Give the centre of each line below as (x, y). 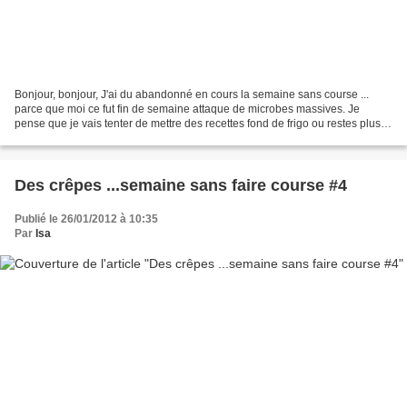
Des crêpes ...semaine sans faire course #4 (181, 186)
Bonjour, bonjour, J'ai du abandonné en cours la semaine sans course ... (192, 95)
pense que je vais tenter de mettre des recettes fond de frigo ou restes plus (198, 124)
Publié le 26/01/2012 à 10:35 (86, 219)
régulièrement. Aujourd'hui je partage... (110, 139)
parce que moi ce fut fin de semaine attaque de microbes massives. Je (187, 109)
